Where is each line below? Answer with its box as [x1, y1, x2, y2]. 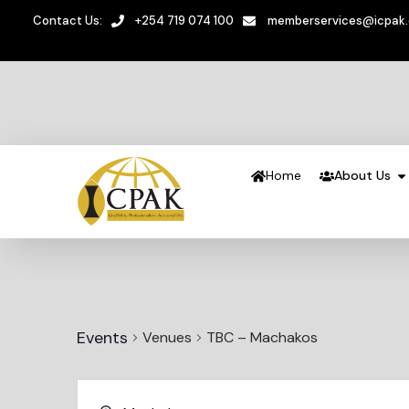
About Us [334, 167, 391, 184]
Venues [142, 327, 192, 347]
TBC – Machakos [206, 327, 318, 347]
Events [77, 326, 128, 349]
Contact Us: [32, 13, 102, 29]
